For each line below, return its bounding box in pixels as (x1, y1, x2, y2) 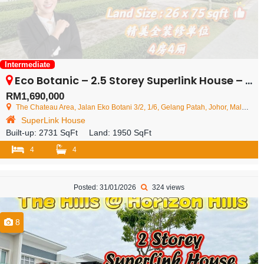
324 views (150, 183, 184, 192)
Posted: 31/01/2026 (74, 183, 138, 192)
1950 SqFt (113, 128, 151, 138)
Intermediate (5, 60, 50, 70)
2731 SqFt (39, 128, 78, 138)
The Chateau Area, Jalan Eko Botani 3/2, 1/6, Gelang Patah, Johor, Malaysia (16, 103, 242, 112)
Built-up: (6, 128, 39, 138)
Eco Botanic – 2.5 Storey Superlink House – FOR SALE (15, 73, 245, 88)
